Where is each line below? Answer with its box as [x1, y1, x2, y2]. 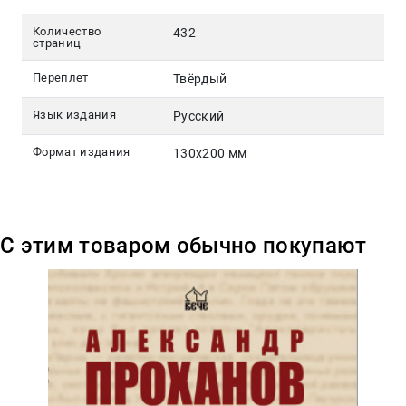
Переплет [33, 71, 89, 85]
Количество [33, 24, 101, 39]
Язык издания [33, 108, 116, 122]
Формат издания [33, 145, 130, 159]
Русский [173, 109, 225, 124]
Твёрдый [173, 72, 227, 87]
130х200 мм [173, 146, 247, 161]
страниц [33, 36, 82, 51]
